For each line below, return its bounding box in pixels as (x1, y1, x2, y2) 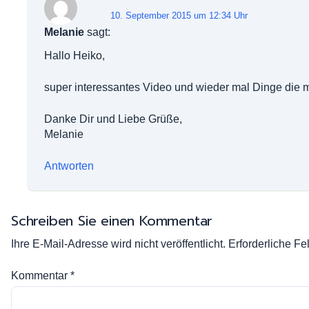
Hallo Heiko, (44, 50, 105, 61)
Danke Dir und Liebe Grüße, (44, 113, 182, 125)
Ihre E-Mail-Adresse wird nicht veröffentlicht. (11, 238, 226, 250)
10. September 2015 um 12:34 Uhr (110, 10, 248, 21)
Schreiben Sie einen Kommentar (11, 210, 213, 231)
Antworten (44, 160, 94, 172)
